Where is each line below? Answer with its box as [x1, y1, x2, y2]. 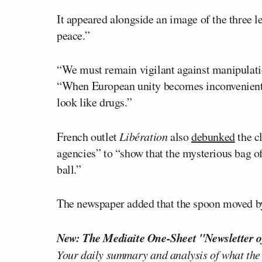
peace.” [57, 27, 90, 43]
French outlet [57, 128, 120, 144]
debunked [191, 128, 235, 144]
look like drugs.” [57, 94, 132, 110]
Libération [119, 128, 168, 144]
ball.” [57, 161, 81, 177]
